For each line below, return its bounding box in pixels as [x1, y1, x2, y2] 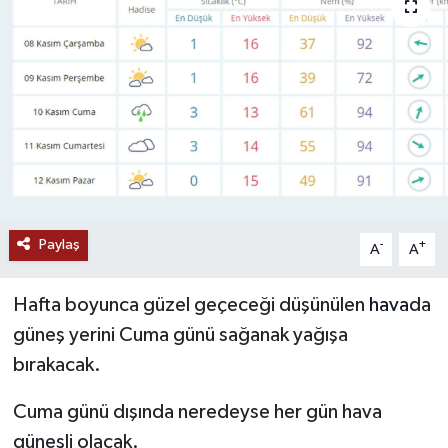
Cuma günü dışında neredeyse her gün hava [12, 402, 382, 423]
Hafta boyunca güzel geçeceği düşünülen [12, 295, 369, 316]
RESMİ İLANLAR [53, 27, 180, 44]
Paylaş [38, 237, 80, 253]
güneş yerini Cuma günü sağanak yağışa [12, 325, 348, 346]
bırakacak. [12, 355, 101, 376]
